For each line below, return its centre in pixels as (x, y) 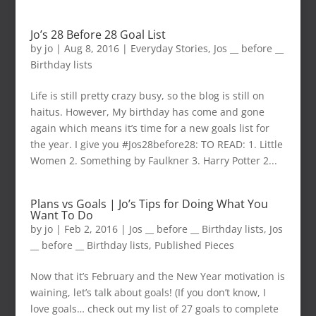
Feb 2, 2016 (91, 229)
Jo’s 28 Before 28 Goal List (98, 35)
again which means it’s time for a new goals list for (150, 128)
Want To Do (61, 215)
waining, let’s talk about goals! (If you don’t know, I (148, 292)
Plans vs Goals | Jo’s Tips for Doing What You (149, 204)
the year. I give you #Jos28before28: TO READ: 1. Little (156, 144)
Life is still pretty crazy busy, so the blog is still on (147, 96)
